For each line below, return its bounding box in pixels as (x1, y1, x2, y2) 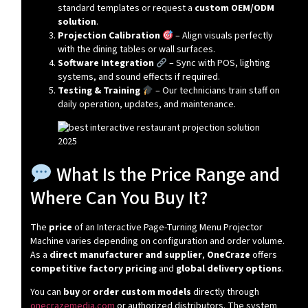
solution (57, 15, 96, 30)
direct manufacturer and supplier (49, 247, 202, 262)
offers (250, 247, 277, 262)
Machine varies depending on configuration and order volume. (30, 234, 285, 248)
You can (30, 285, 63, 300)
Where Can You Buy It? (30, 184, 208, 212)
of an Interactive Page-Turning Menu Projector (71, 220, 263, 234)
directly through (190, 285, 259, 300)
